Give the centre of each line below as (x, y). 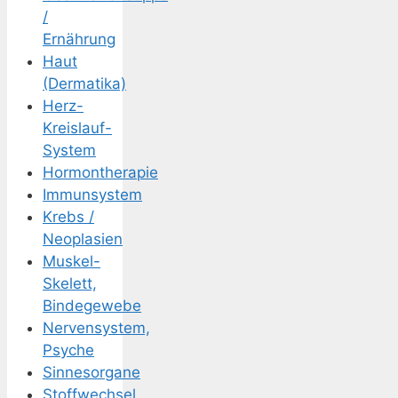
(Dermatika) (84, 84)
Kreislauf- (77, 128)
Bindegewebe (92, 306)
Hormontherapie (100, 173)
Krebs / (68, 217)
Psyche (68, 350)
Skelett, (70, 284)
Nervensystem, (96, 328)
